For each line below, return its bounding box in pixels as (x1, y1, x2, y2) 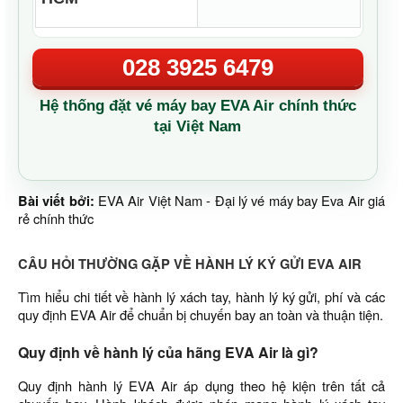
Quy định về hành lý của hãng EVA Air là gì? (18, 342, 318, 363)
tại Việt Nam (154, 118, 242, 135)
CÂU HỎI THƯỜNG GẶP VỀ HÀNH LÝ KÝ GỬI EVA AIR (18, 254, 362, 273)
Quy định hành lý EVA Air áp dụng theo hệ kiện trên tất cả (18, 376, 385, 395)
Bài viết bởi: (18, 191, 98, 210)
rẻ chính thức (18, 209, 94, 228)
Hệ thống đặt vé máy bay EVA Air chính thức (39, 97, 356, 114)
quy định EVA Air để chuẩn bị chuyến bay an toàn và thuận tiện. (18, 305, 383, 324)
